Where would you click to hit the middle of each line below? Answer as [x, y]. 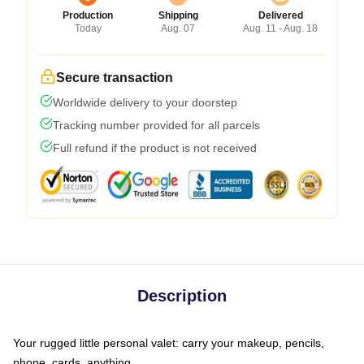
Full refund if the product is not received [155, 147]
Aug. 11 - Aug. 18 [280, 28]
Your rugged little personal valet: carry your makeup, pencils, [169, 342]
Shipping [178, 15]
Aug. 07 [178, 28]
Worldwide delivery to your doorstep [145, 102]
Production [88, 15]
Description [182, 295]
